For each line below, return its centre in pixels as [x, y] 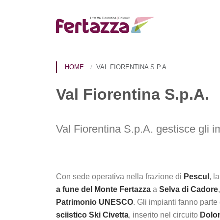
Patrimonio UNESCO [95, 202]
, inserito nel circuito [164, 215]
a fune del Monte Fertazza [103, 189]
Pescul [196, 177]
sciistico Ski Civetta [92, 215]
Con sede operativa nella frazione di [120, 177]
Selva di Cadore [189, 189]
